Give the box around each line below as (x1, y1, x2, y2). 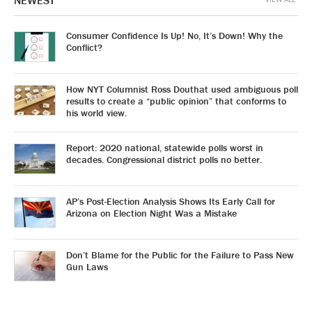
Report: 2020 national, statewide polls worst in (66, 141, 263, 154)
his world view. (66, 107, 127, 119)
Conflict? (66, 41, 102, 54)
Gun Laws (66, 260, 108, 273)
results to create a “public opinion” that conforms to (66, 95, 286, 107)
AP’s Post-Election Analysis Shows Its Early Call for (66, 195, 275, 208)
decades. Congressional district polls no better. (66, 153, 262, 166)
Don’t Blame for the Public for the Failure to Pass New (66, 249, 294, 261)
